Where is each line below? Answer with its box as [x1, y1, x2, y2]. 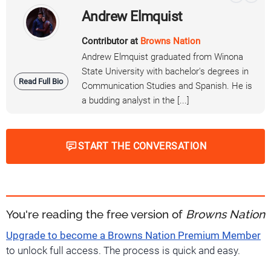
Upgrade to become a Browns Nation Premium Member [6, 229, 261, 241]
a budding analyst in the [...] [82, 94, 189, 106]
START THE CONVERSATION [77, 140, 207, 152]
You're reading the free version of [6, 207, 186, 221]
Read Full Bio [19, 76, 63, 86]
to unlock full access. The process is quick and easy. [6, 244, 240, 256]
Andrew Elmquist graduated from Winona [82, 51, 243, 62]
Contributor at [82, 35, 140, 47]
